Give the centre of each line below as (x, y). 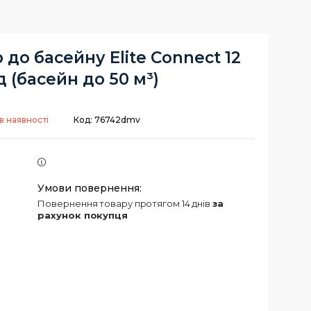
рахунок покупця (83, 215)
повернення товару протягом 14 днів (129, 203)
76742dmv (117, 120)
